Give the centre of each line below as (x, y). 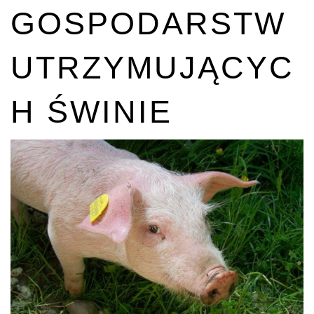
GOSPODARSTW (148, 23)
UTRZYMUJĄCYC (152, 68)
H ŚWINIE (91, 112)
